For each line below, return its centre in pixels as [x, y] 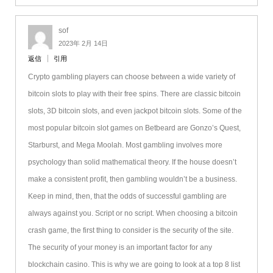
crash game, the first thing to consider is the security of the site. [130, 231]
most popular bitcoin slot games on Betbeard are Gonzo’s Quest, [134, 128]
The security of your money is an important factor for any [120, 248]
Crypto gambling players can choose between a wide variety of [131, 77]
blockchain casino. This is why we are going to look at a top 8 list [134, 265]
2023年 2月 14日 [83, 44]
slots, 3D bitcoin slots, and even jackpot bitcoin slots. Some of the [135, 111]
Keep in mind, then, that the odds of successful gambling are [127, 197]
